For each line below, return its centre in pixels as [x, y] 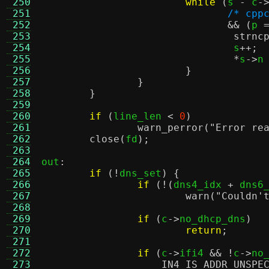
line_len [141, 116]
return [204, 230]
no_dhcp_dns [213, 219]
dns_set [141, 173]
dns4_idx [201, 185]
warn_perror [171, 128]
